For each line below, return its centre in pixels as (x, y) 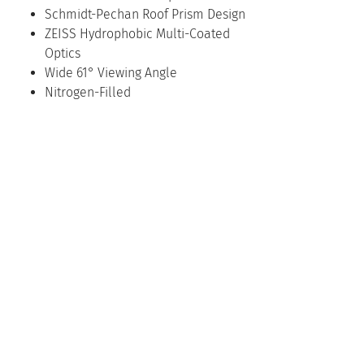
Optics (63, 53)
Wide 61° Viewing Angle (111, 72)
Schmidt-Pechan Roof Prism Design (145, 14)
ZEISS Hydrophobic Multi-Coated (137, 33)
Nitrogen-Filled (88, 92)
